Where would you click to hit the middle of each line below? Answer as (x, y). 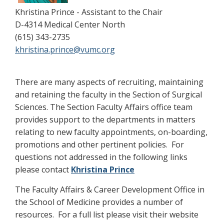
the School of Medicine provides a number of (99, 202)
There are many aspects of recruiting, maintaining (109, 82)
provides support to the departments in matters (105, 120)
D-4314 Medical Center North (70, 25)
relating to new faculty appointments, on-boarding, (111, 132)
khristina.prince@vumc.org (65, 50)
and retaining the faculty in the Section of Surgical (108, 95)
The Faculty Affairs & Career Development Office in (110, 190)
